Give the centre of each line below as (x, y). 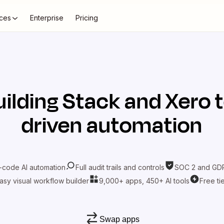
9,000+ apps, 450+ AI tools (144, 180)
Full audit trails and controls (120, 167)
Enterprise (47, 18)
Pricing (87, 18)
